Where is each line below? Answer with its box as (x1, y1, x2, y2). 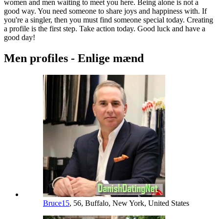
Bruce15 (43, 199, 69, 208)
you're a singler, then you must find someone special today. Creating (4, 16, 213, 24)
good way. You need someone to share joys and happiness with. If (4, 7, 207, 16)
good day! (4, 33, 35, 42)
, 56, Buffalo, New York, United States (69, 199, 189, 208)
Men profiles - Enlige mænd (4, 52, 144, 65)
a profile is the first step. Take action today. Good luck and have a (4, 24, 205, 33)
